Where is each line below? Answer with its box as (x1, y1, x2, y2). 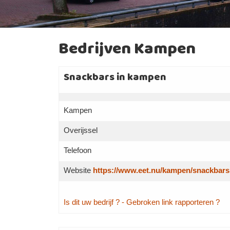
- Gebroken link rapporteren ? (121, 198, 220, 206)
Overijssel (63, 126, 98, 135)
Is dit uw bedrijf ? (63, 198, 120, 206)
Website (63, 166, 93, 175)
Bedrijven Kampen (58, 36, 196, 63)
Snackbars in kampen (63, 69, 166, 86)
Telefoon (63, 146, 91, 155)
